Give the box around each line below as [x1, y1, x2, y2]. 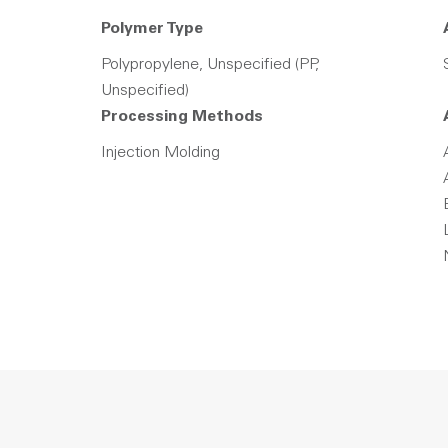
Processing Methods [101, 109, 263, 125]
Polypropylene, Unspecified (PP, [101, 57, 319, 73]
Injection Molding [101, 145, 220, 161]
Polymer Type [101, 21, 203, 37]
